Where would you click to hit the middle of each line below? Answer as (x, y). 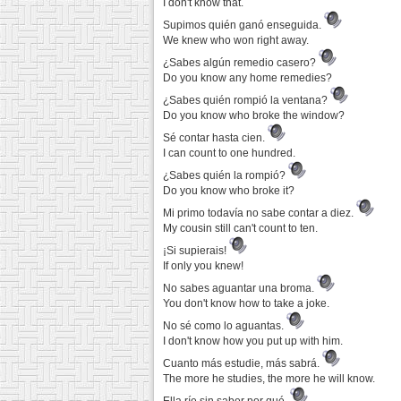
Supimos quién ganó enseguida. (243, 25)
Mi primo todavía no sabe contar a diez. (260, 213)
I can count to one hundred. (229, 153)
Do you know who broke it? (229, 191)
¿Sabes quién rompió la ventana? (247, 100)
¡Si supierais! (196, 251)
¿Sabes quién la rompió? (226, 175)
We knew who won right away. (236, 40)
